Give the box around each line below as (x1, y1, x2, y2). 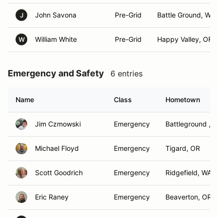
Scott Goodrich (35, 168, 83, 177)
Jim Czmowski (35, 120, 81, 128)
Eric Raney (35, 193, 69, 201)
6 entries (110, 69, 143, 78)
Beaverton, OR (165, 193, 212, 201)
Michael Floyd (35, 144, 79, 152)
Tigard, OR (165, 144, 200, 152)
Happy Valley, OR (157, 35, 213, 43)
